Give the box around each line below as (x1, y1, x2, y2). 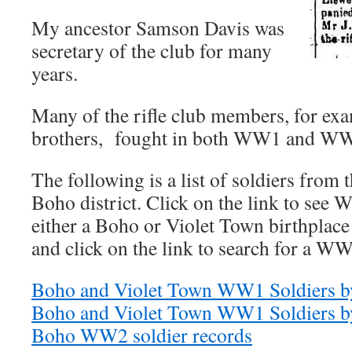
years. (31, 60, 78, 86)
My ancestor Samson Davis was (31, 14, 284, 41)
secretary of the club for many (31, 37, 272, 64)
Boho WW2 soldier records (31, 321, 252, 348)
